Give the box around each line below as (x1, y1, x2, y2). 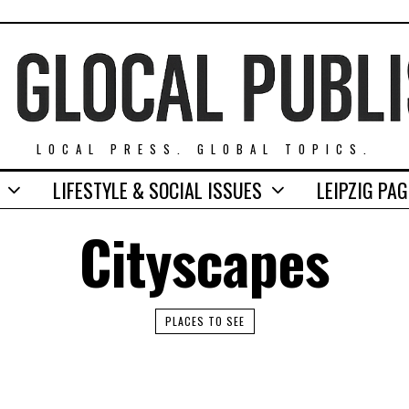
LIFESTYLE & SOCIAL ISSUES (53, 174, 263, 204)
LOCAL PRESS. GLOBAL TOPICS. (36, 139, 373, 158)
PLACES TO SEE (164, 312, 245, 329)
